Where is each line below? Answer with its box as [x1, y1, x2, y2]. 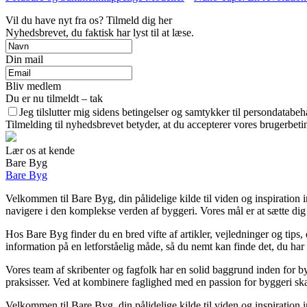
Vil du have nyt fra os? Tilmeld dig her [5, 14, 172, 27]
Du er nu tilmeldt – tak [5, 93, 103, 105]
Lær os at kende [5, 145, 75, 157]
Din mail [5, 53, 43, 66]
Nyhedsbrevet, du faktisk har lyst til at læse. [5, 27, 194, 39]
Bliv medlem [5, 80, 61, 93]
